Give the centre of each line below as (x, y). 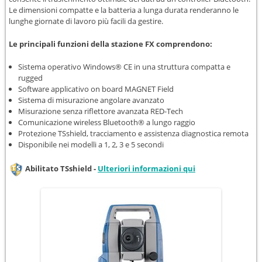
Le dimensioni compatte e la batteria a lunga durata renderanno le (124, 10)
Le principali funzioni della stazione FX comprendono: (111, 44)
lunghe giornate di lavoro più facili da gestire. (86, 21)
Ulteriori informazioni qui (146, 169)
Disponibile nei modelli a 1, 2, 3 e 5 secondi (91, 144)
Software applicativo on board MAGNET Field (96, 89)
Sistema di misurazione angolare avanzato (91, 100)
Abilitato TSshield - (61, 169)
